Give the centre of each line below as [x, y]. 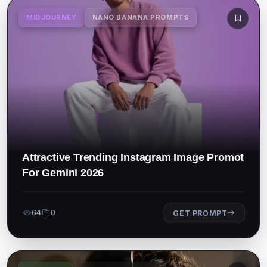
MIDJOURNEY [52, 17]
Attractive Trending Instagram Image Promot [133, 157]
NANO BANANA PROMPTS [141, 17]
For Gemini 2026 [63, 172]
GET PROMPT [200, 213]
